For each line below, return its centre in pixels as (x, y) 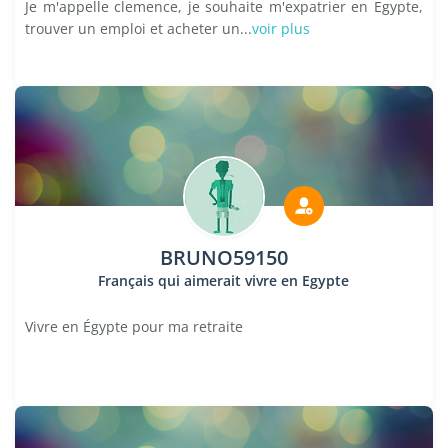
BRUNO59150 (223, 257)
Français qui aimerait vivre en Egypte (224, 280)
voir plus (281, 28)
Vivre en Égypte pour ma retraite (134, 326)
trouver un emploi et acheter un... (138, 28)
